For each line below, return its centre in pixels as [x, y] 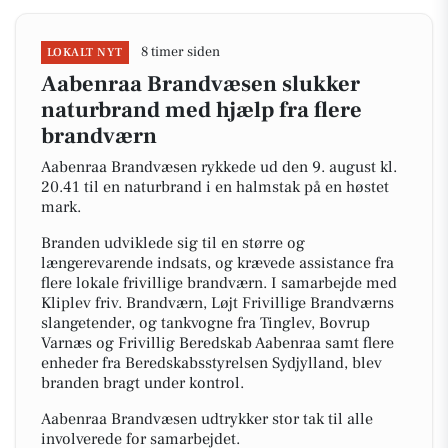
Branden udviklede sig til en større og [173, 243]
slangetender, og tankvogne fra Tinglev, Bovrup [205, 323]
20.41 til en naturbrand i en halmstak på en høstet [215, 187]
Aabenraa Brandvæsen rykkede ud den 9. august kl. [219, 167]
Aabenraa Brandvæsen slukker [200, 84]
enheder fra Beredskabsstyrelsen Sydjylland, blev [211, 363]
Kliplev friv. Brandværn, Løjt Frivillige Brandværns [217, 303]
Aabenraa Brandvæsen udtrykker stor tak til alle [207, 419]
